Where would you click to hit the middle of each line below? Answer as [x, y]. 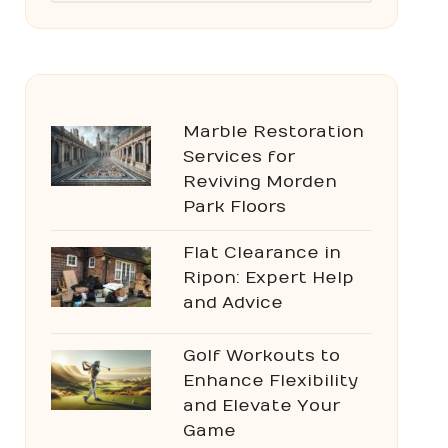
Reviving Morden [259, 182]
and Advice [232, 303]
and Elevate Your [261, 406]
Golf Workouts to [261, 356]
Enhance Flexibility [270, 381]
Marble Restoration [273, 132]
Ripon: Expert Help [268, 278]
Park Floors [234, 207]
